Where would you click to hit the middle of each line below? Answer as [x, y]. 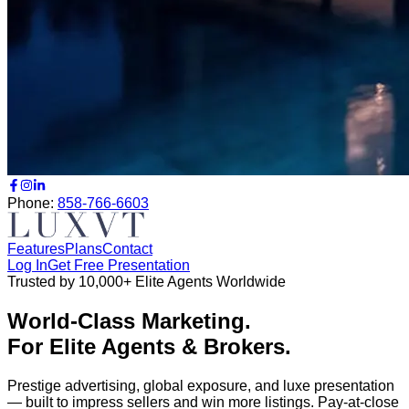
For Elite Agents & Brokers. [149, 346]
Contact [127, 249]
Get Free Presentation [119, 265]
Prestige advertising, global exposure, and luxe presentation [201, 385]
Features [36, 249]
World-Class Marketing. [129, 320]
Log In [27, 265]
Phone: [31, 203]
